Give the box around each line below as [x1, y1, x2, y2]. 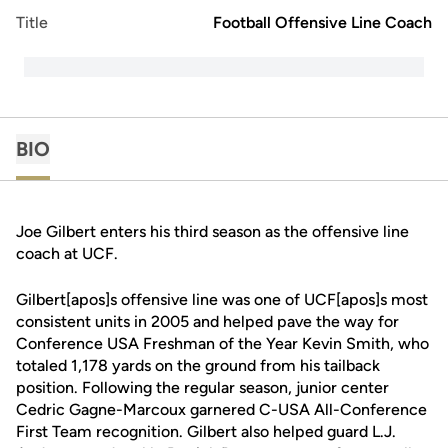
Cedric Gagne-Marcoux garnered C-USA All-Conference [16, 400, 427, 419]
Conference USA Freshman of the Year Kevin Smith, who [16, 334, 429, 353]
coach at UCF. [16, 244, 118, 263]
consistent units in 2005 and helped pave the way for [16, 312, 399, 331]
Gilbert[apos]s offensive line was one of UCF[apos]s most [16, 290, 428, 309]
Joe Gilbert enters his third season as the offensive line [16, 222, 409, 241]
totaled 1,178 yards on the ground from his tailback [16, 356, 380, 375]
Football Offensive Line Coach [213, 13, 432, 32]
